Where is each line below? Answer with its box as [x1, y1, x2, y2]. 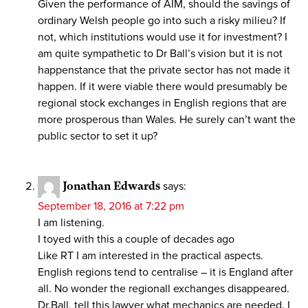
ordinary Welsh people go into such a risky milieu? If [38, 14, 286, 27]
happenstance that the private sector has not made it [38, 63, 290, 77]
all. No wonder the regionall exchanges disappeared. [38, 282, 289, 296]
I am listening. [38, 216, 104, 230]
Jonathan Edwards [63, 179, 160, 192]
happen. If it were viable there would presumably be [38, 80, 287, 93]
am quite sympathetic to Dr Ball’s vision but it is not [38, 47, 283, 60]
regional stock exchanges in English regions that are [38, 96, 287, 110]
